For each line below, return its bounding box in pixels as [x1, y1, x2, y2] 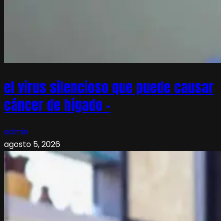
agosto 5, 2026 [4, 139, 60, 150]
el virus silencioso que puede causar [4, 77, 214, 98]
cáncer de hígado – [4, 95, 110, 116]
